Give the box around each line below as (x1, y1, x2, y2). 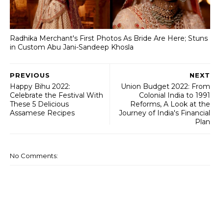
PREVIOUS (10, 71, 50, 79)
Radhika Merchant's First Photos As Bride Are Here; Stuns (10, 34, 208, 43)
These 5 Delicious (10, 99, 69, 109)
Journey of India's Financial (119, 108, 210, 117)
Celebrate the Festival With (10, 90, 103, 100)
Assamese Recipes (10, 108, 75, 117)
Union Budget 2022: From (121, 82, 210, 91)
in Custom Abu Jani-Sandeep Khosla (10, 43, 134, 52)
